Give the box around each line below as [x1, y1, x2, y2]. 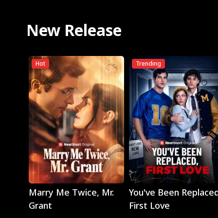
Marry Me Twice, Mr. [28, 186, 114, 199]
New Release [26, 19, 122, 40]
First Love [128, 200, 170, 212]
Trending [135, 59, 161, 68]
